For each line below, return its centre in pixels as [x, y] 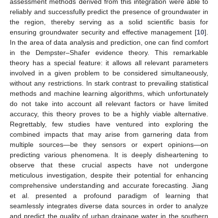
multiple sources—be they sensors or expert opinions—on [109, 144]
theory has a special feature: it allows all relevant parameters [109, 63]
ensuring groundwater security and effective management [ [103, 32]
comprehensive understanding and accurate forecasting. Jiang [109, 185]
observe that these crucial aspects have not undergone [109, 165]
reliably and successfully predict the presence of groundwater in [109, 11]
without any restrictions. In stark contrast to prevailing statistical [109, 83]
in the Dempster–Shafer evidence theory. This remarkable [109, 52]
